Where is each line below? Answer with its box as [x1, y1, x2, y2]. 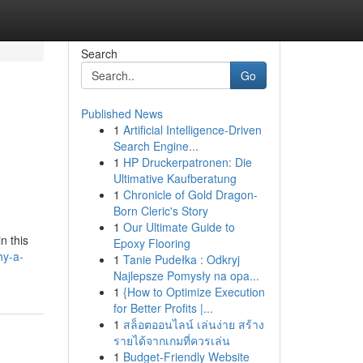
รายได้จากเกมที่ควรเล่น [113, 332, 230, 348]
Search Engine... [113, 138, 199, 154]
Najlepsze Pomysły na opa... [113, 267, 259, 284]
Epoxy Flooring [113, 235, 190, 251]
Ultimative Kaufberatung [113, 170, 237, 186]
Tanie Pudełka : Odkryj [122, 251, 240, 267]
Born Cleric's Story [113, 203, 208, 219]
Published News [80, 105, 163, 122]
